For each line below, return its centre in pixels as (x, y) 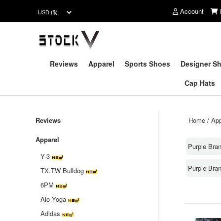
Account (192, 11)
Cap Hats (200, 83)
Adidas (50, 213)
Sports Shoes (147, 64)
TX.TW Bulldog (62, 170)
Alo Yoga (53, 199)
